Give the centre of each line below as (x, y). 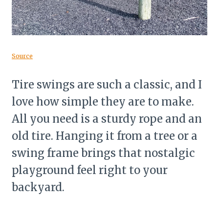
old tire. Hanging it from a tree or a (105, 136)
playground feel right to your (90, 170)
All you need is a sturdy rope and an (107, 119)
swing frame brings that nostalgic (103, 153)
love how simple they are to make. (103, 101)
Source (22, 55)
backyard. (38, 187)
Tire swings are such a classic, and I (107, 84)
